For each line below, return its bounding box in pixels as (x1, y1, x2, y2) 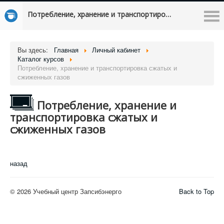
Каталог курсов (17, 54, 64, 63)
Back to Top (179, 186, 214, 196)
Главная (54, 45, 78, 54)
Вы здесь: (17, 45, 52, 54)
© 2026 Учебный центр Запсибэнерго (10, 186, 121, 196)
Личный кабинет (92, 45, 140, 54)
